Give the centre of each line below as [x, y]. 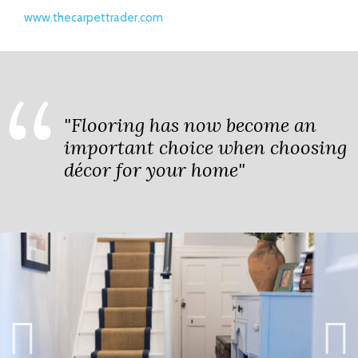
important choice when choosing [205, 148]
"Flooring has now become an [190, 125]
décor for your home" [155, 170]
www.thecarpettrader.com [93, 18]
